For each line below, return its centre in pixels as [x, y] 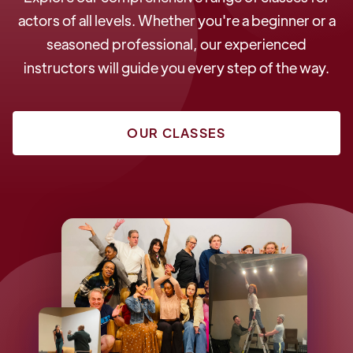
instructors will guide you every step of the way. [176, 67]
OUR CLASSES [176, 132]
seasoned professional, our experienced [176, 43]
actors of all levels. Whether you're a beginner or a [176, 20]
